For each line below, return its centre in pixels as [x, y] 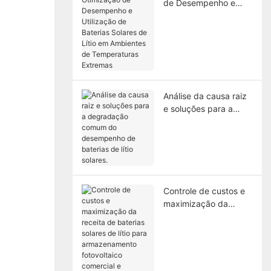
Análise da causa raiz [205, 96]
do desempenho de [201, 134]
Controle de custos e [204, 191]
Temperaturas [191, 53]
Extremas [181, 66]
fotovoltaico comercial [207, 254]
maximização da [195, 203]
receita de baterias [200, 216]
